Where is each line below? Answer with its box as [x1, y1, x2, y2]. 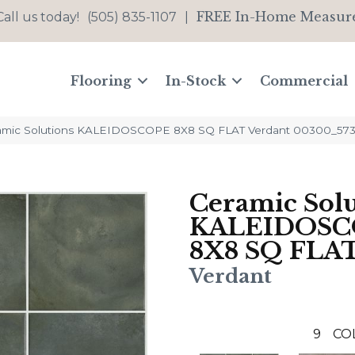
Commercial [260, 73, 349, 90]
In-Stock [166, 73, 227, 90]
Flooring [71, 73, 132, 90]
